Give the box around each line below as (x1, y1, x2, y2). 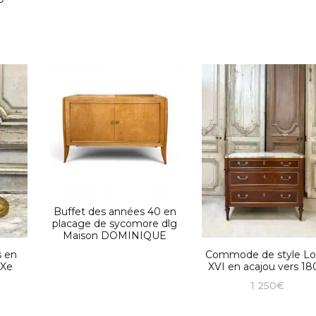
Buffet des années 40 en (53, 205, 176, 218)
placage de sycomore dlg (52, 217, 178, 230)
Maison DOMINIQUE (63, 229, 167, 242)
